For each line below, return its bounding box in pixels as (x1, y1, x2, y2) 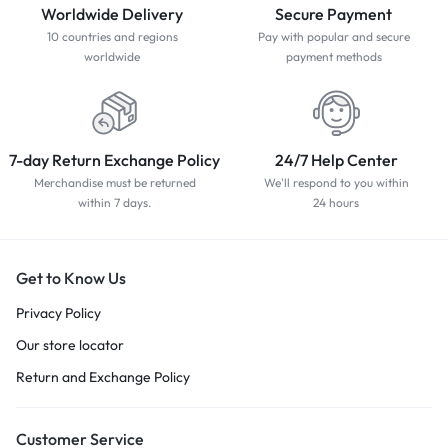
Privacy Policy (16, 303, 101, 322)
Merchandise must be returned (33, 174, 196, 190)
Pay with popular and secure (257, 28, 410, 44)
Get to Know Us (16, 267, 126, 288)
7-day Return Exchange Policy (9, 149, 220, 170)
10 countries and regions (46, 28, 178, 44)
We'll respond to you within (263, 174, 409, 190)
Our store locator (16, 335, 124, 354)
